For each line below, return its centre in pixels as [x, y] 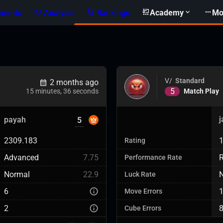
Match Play [201, 91]
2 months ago [74, 82]
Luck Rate [140, 174]
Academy [167, 12]
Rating [135, 141]
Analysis [59, 12]
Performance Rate [153, 158]
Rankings [113, 12]
